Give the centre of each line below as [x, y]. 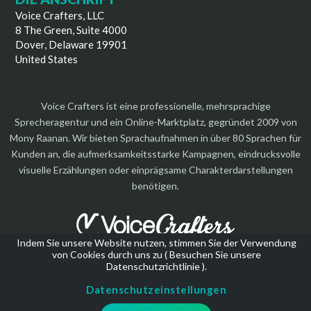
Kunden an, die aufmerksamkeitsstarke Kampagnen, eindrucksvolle [155, 153]
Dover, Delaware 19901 [72, 44]
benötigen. [155, 185]
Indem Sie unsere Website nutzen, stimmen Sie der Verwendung [156, 243]
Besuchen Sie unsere [215, 254]
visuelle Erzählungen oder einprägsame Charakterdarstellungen [155, 169]
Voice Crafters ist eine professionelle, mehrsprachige [155, 106]
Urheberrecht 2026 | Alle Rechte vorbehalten [155, 261]
